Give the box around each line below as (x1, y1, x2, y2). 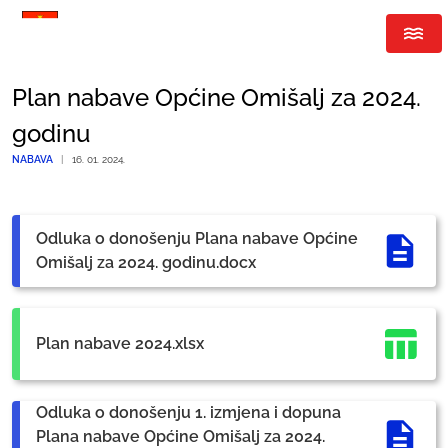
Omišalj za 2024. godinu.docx (36, 253, 256, 272)
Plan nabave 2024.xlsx (36, 334, 204, 353)
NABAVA (12, 153, 53, 165)
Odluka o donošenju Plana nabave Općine (36, 229, 358, 248)
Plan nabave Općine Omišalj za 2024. (12, 83, 421, 112)
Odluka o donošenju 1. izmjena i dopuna (36, 403, 341, 422)
